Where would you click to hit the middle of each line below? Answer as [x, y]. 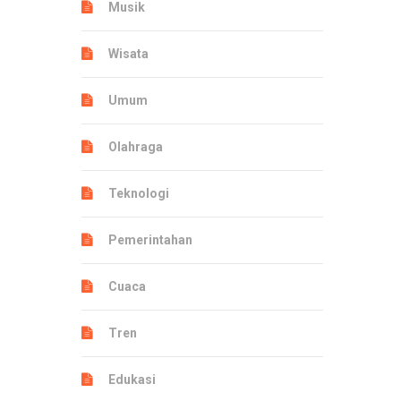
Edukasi [132, 380]
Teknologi [139, 193]
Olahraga [136, 147]
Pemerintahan [150, 240]
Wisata [128, 54]
